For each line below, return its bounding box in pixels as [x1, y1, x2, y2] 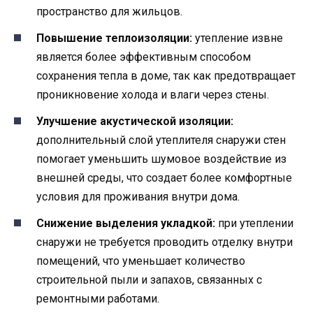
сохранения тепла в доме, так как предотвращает [36, 69, 296, 83]
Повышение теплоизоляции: [36, 31, 192, 45]
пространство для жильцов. [36, 4, 182, 18]
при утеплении [215, 217, 293, 231]
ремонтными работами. [36, 292, 159, 306]
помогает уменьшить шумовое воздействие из [36, 152, 286, 166]
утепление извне [192, 31, 283, 45]
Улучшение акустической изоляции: [36, 115, 233, 129]
